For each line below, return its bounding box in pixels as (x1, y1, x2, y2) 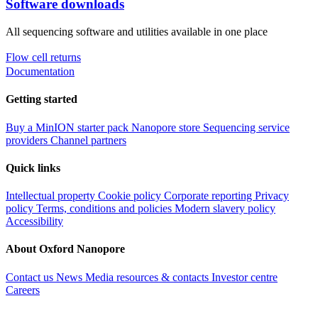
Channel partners (50, 133, 126, 146)
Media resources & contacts (85, 270, 212, 283)
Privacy (255, 190, 289, 202)
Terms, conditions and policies (36, 202, 175, 215)
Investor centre (212, 270, 278, 283)
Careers (6, 283, 40, 296)
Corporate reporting (164, 190, 255, 202)
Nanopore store (131, 121, 203, 133)
